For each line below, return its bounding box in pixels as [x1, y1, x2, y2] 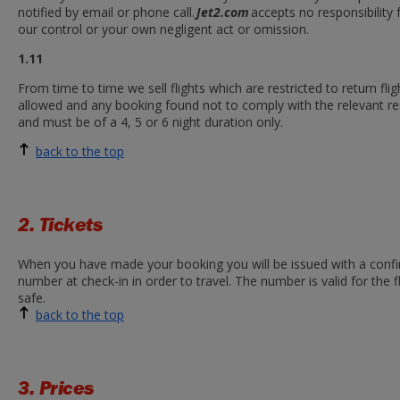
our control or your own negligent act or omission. [18, 21, 309, 37]
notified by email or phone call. [18, 4, 196, 21]
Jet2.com [196, 4, 249, 21]
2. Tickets [18, 213, 103, 236]
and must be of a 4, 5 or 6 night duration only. [18, 113, 283, 130]
